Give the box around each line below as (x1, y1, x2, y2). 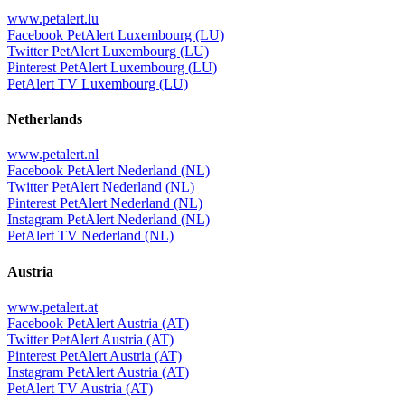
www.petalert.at (7, 299, 98, 315)
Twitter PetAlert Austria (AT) (7, 332, 174, 347)
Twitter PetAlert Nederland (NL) (7, 179, 194, 195)
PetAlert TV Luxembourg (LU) (7, 75, 188, 91)
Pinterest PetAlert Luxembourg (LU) (7, 59, 217, 75)
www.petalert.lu (7, 10, 99, 26)
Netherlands (7, 111, 82, 127)
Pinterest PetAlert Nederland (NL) (7, 195, 202, 212)
